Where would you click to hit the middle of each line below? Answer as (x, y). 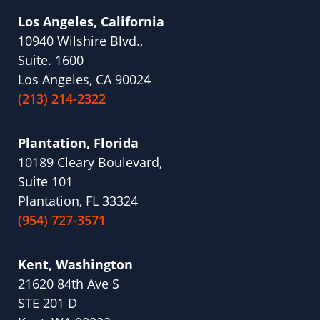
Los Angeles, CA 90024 (84, 80)
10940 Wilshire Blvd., (80, 41)
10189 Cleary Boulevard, (90, 162)
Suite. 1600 (51, 60)
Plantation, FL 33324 (78, 201)
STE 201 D (47, 303)
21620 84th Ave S (69, 284)
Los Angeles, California (91, 22)
